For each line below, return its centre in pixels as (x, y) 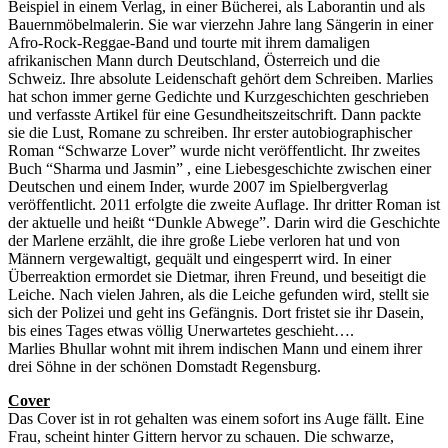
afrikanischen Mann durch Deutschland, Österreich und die (194, 61)
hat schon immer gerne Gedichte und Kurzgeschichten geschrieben (218, 97)
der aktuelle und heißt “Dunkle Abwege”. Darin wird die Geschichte (224, 223)
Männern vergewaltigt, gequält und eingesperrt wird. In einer (199, 259)
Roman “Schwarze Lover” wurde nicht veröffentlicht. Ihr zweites (214, 151)
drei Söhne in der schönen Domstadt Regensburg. (164, 367)
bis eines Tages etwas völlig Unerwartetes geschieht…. (181, 331)
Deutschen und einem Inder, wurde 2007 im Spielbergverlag (198, 187)
